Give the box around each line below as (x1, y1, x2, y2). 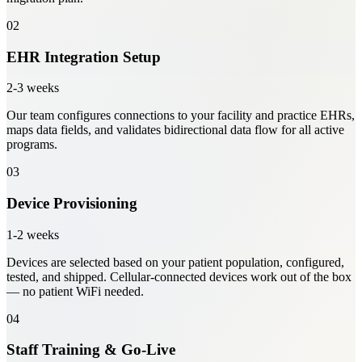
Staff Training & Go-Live (6, 341, 175, 359)
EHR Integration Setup (6, 48, 161, 65)
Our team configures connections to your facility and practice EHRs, (6, 108, 355, 123)
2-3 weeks (6, 81, 59, 95)
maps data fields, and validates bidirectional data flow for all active (6, 123, 344, 137)
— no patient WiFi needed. (6, 284, 144, 298)
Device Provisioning (6, 194, 137, 212)
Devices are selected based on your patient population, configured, (6, 255, 344, 269)
